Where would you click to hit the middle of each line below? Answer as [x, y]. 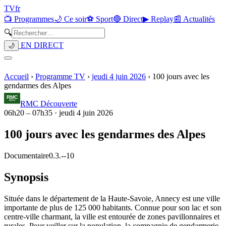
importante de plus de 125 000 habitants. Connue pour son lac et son [113, 207]
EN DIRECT [41, 45]
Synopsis [26, 177]
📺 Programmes [29, 19]
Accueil [16, 76]
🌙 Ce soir [70, 19]
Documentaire [26, 155]
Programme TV [60, 76]
